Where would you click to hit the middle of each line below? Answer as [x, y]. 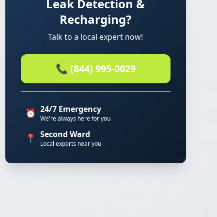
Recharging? [96, 19]
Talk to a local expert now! [96, 37]
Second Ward [65, 134]
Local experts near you [70, 144]
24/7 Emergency [70, 109]
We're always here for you [75, 118]
